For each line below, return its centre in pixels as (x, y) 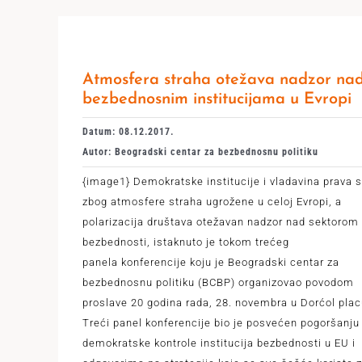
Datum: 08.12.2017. (128, 131)
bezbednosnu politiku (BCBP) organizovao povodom (218, 282)
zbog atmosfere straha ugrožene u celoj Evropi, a (212, 201)
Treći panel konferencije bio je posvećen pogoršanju (221, 322)
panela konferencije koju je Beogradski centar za (210, 262)
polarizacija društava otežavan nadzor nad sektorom (220, 221)
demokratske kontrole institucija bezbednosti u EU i (219, 343)
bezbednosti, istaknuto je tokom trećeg (185, 242)
